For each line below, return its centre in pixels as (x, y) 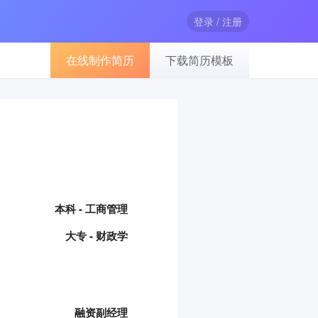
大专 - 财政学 (97, 236)
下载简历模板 (199, 60)
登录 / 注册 (218, 21)
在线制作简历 (100, 60)
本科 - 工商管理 (91, 209)
